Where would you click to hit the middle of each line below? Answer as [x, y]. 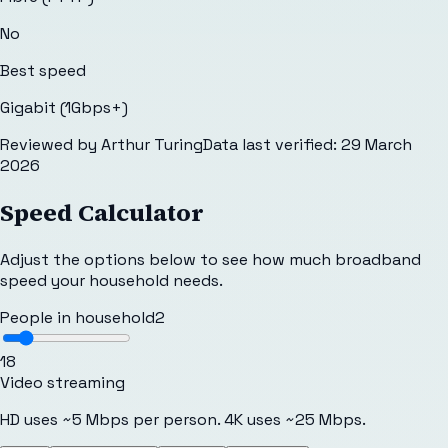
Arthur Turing [152, 144]
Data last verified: [270, 144]
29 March [376, 144]
